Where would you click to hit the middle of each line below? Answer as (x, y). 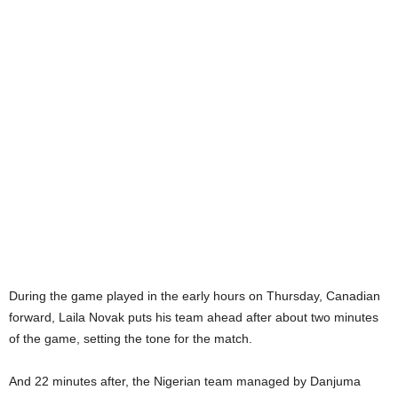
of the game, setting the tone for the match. (131, 338)
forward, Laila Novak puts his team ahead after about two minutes (194, 317)
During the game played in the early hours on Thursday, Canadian (195, 296)
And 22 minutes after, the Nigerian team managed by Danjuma (185, 381)
